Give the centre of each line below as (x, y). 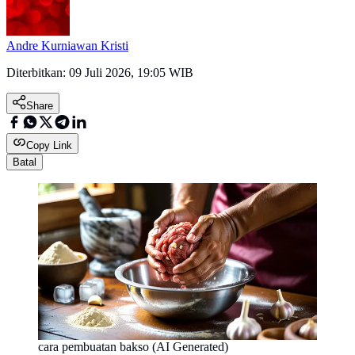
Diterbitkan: (38, 73)
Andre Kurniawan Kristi (67, 46)
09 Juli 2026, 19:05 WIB (131, 73)
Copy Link (49, 146)
